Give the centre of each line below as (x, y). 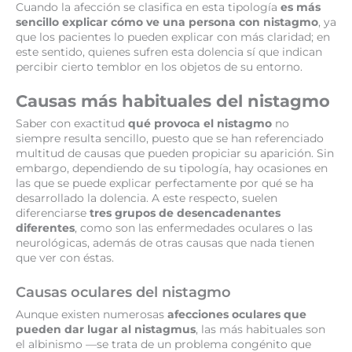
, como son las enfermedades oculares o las (194, 228)
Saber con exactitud (72, 124)
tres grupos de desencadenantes (185, 213)
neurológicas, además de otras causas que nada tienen (165, 243)
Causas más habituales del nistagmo (173, 101)
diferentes (45, 228)
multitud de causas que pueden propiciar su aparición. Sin (175, 154)
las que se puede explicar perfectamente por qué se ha (165, 183)
